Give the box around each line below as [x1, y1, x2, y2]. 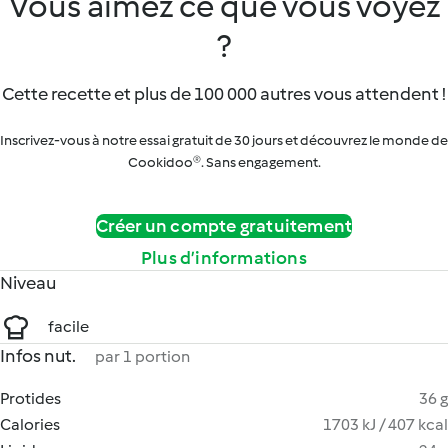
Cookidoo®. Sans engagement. [127, 154, 321, 171]
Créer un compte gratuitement [95, 215, 353, 237]
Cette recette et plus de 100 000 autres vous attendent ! [2, 83, 446, 105]
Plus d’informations [141, 247, 307, 269]
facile [48, 317, 89, 336]
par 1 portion [95, 347, 190, 366]
